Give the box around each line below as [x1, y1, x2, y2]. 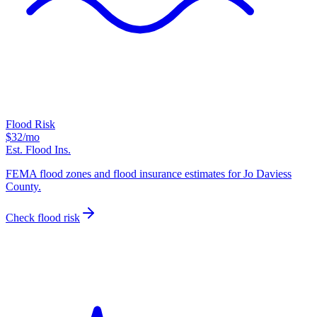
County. [6, 180, 41, 193]
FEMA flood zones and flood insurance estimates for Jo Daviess [6, 168, 292, 180]
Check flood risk [6, 212, 80, 224]
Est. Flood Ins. [6, 144, 71, 156]
